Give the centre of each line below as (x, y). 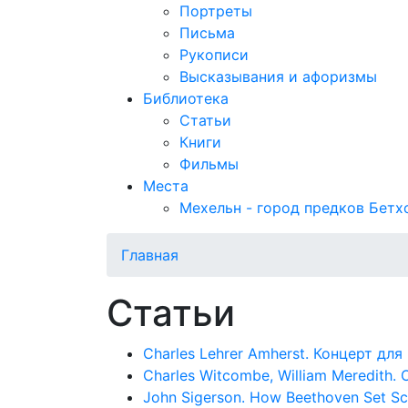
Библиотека (186, 98)
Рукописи (214, 55)
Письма (207, 33)
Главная (150, 255)
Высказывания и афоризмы (278, 76)
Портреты (216, 11)
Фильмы (209, 164)
